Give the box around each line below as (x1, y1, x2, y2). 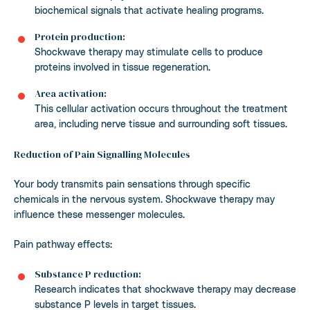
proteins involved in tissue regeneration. (35, 60, 210, 73)
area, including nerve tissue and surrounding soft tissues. (35, 117, 287, 129)
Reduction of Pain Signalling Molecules (14, 147, 190, 161)
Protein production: (35, 29, 125, 44)
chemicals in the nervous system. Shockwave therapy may (14, 192, 275, 205)
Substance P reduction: (35, 266, 141, 281)
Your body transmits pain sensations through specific (14, 177, 250, 190)
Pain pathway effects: (14, 237, 112, 250)
